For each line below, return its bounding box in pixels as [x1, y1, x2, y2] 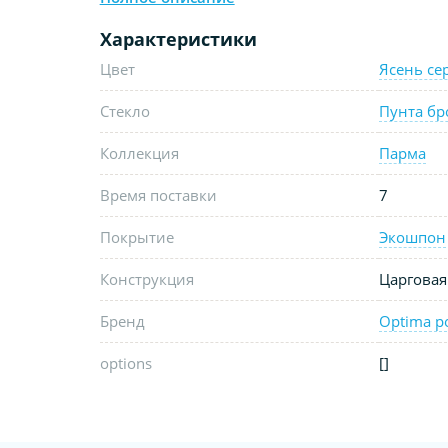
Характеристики [99, 26, 257, 51]
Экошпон [378, 226, 446, 247]
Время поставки [99, 184, 217, 205]
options [99, 352, 152, 373]
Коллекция [99, 142, 179, 163]
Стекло [99, 100, 150, 121]
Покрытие [99, 226, 174, 247]
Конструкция [99, 268, 194, 289]
